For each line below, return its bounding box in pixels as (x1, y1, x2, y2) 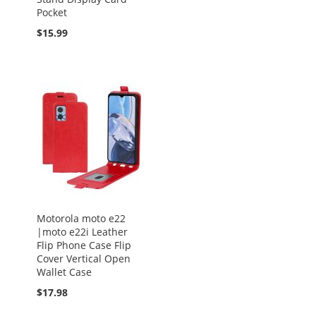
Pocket (37, 6, 67, 19)
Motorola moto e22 (37, 212, 126, 225)
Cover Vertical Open (37, 252, 130, 265)
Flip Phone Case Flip (37, 238, 131, 252)
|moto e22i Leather (37, 225, 128, 238)
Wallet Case (37, 265, 92, 279)
